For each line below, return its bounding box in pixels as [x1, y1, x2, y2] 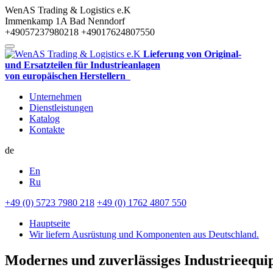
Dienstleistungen [29, 102, 93, 113]
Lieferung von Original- [143, 49, 241, 59]
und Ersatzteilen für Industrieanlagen [5, 60, 160, 70]
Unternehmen [29, 91, 82, 102]
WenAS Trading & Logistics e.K [5, 5, 131, 15]
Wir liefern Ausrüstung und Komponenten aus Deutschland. [29, 229, 259, 239]
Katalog [29, 113, 60, 124]
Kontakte [29, 124, 65, 135]
